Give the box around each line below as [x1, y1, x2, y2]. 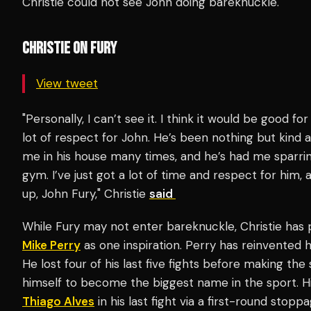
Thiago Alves [22, 293, 94, 309]
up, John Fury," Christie [22, 185, 149, 201]
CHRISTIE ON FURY [22, 37, 117, 58]
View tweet [36, 75, 98, 91]
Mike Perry [22, 237, 81, 253]
